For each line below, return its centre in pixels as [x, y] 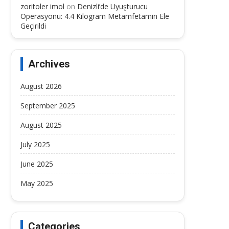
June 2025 [37, 164]
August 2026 [41, 86]
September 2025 [48, 106]
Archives [49, 64]
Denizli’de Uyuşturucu [112, 6]
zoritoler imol [42, 6]
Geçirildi [33, 26]
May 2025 [37, 183]
